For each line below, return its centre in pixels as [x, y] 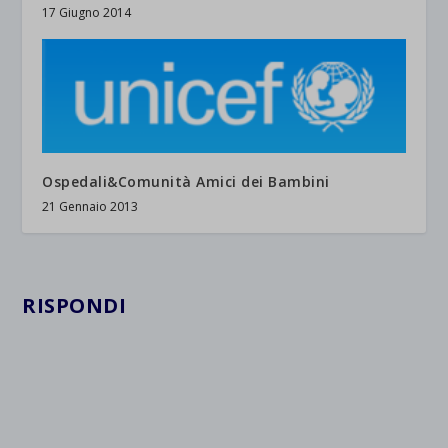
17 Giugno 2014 [87, 12]
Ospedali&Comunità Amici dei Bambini [186, 182]
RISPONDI [74, 306]
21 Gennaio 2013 [90, 207]
